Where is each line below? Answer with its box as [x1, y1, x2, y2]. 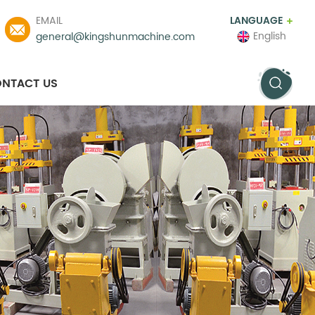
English [252, 27, 286, 44]
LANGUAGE [230, 13, 283, 29]
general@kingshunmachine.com [36, 29, 195, 45]
